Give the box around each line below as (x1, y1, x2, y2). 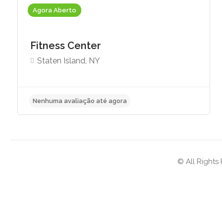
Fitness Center (30, 40, 104, 52)
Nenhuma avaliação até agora (36, 132, 141, 141)
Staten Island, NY (37, 56, 100, 65)
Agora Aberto (33, 6, 76, 14)
